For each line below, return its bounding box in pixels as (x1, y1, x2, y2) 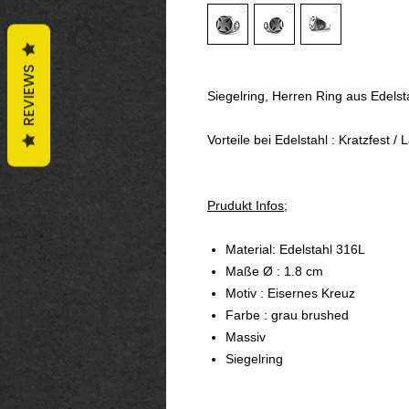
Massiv (225, 330, 266, 345)
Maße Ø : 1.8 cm (225, 264, 323, 279)
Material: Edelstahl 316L (225, 242, 365, 257)
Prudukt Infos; (207, 198, 288, 214)
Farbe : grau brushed (225, 308, 349, 323)
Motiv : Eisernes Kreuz (225, 286, 355, 301)
